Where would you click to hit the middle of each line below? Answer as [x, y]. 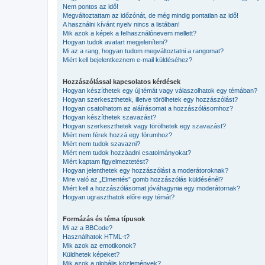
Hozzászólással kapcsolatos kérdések [122, 81]
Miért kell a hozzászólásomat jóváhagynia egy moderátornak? [151, 188]
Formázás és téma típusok [104, 219]
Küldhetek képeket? [91, 254]
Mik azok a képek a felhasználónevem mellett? [130, 33]
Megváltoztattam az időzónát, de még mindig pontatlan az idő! [151, 15]
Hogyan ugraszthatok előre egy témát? [119, 197]
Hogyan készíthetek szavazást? [109, 117]
